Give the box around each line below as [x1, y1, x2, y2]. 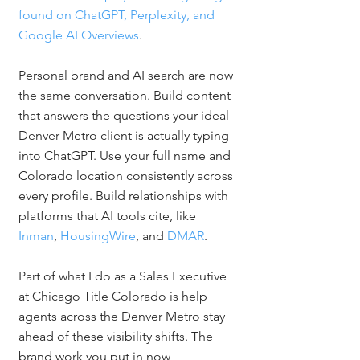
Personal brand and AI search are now [18, 67, 236, 83]
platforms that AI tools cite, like [18, 208, 199, 223]
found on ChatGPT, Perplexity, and [18, 7, 218, 22]
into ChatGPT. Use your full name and [18, 148, 234, 163]
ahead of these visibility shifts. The [18, 329, 216, 344]
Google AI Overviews [18, 27, 139, 43]
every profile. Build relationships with [18, 188, 231, 203]
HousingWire [60, 228, 136, 243]
